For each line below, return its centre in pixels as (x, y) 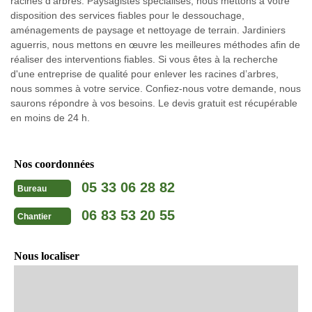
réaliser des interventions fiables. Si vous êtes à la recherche (144, 59)
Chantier (34, 217)
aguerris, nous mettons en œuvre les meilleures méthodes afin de (155, 44)
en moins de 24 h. (50, 117)
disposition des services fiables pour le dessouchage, (127, 15)
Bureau (32, 189)
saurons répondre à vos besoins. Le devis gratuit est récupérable (154, 103)
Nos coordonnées (54, 164)
